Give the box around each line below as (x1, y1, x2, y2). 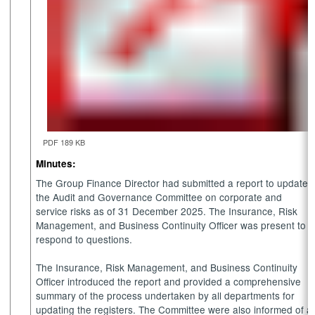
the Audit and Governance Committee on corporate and (36, 189, 283, 204)
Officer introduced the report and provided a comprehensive (36, 274, 302, 288)
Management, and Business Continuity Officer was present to (36, 217, 307, 232)
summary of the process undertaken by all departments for (36, 288, 295, 302)
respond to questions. (36, 231, 139, 246)
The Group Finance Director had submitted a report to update (36, 175, 309, 190)
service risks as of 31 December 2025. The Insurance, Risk (36, 203, 298, 218)
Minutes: (36, 156, 77, 170)
